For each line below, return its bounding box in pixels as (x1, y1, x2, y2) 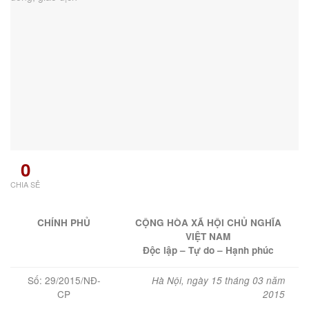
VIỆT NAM (186, 230, 230, 243)
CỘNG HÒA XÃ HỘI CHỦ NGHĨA (134, 216, 281, 230)
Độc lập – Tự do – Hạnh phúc (142, 243, 274, 257)
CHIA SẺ (10, 179, 40, 190)
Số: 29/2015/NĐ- (27, 273, 101, 288)
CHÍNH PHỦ (37, 216, 90, 230)
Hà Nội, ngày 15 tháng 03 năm (152, 274, 285, 288)
